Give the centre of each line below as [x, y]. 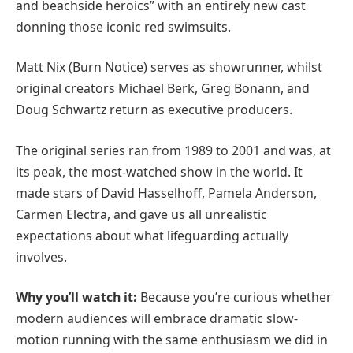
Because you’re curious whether [234, 297]
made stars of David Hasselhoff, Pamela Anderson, [166, 193]
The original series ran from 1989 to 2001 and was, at [173, 150]
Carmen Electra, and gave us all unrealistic [141, 214]
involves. [41, 256]
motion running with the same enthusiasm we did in [172, 340]
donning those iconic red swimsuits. [123, 26]
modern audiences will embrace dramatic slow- [157, 319]
